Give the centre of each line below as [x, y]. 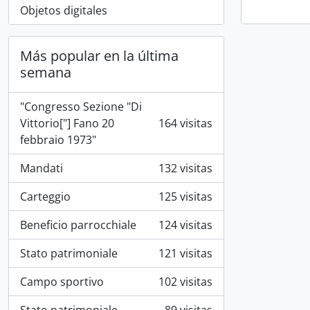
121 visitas [185, 253]
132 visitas [185, 168]
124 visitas [185, 225]
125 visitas [185, 197]
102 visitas [185, 282]
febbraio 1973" [58, 140]
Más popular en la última [99, 56]
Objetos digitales [64, 10]
